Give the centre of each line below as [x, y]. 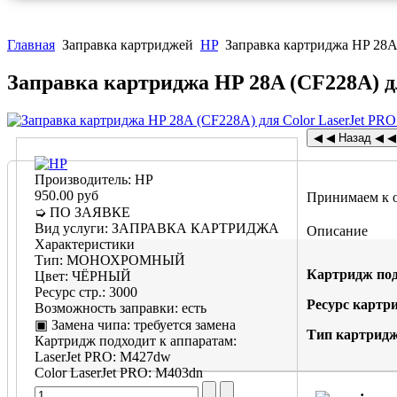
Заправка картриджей [128, 45]
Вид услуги [70, 229]
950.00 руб [66, 196]
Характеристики [85, 245]
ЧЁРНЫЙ [101, 276]
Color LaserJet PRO [91, 373]
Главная [31, 45]
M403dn [179, 373]
